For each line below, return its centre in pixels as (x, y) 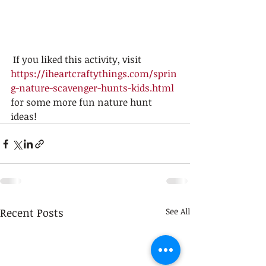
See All (178, 211)
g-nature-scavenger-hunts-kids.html (92, 88)
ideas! (25, 116)
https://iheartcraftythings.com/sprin (94, 74)
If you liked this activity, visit (78, 59)
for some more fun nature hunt (83, 102)
